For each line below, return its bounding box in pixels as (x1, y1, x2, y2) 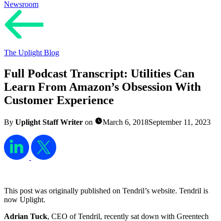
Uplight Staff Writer (15, 117, 83, 126)
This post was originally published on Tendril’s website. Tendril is (4, 186, 208, 195)
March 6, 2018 (103, 117, 148, 126)
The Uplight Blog (4, 48, 59, 57)
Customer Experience (4, 93, 114, 107)
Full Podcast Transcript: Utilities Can (4, 67, 194, 80)
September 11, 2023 (148, 117, 211, 126)
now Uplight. (4, 195, 45, 204)
